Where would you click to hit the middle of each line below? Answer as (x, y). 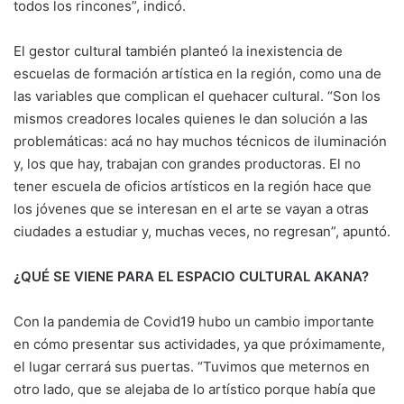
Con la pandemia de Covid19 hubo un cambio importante (194, 322)
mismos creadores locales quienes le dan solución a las (191, 119)
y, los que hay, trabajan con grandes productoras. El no (187, 164)
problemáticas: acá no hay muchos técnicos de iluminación (200, 142)
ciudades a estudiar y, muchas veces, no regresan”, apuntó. (202, 232)
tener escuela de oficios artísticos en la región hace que (193, 187)
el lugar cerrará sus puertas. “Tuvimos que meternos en (192, 367)
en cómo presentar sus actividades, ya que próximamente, (199, 344)
